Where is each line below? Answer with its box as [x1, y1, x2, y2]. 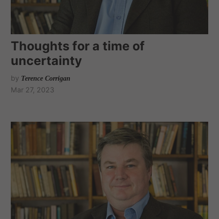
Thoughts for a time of [11, 39, 145, 54]
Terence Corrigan [21, 74, 71, 83]
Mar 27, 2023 [11, 86, 55, 94]
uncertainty [11, 53, 83, 68]
